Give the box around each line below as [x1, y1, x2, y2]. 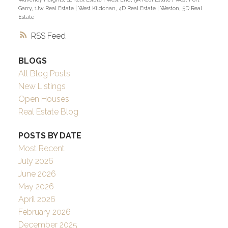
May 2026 [18, 182, 54, 192]
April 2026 [18, 194, 55, 205]
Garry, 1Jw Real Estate [18, 5, 75, 11]
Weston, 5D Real [160, 5, 202, 11]
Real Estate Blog [18, 106, 78, 117]
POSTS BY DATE [18, 131, 81, 141]
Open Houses [18, 94, 69, 104]
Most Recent [18, 144, 65, 154]
